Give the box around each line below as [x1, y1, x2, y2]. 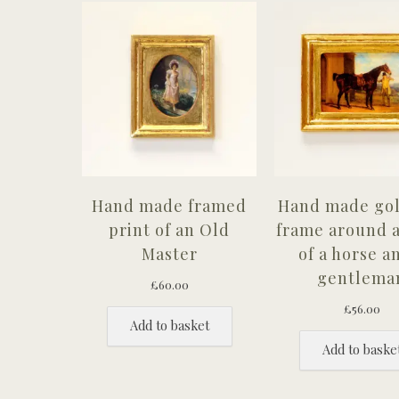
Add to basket [129, 315, 209, 334]
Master [141, 243, 198, 265]
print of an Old [109, 219, 231, 241]
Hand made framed [92, 195, 248, 217]
